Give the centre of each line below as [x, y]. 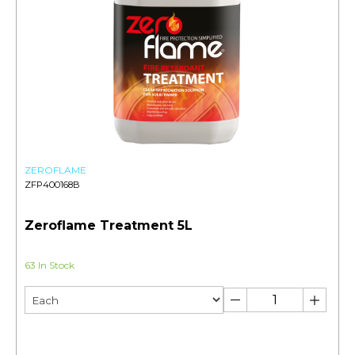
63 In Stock [50, 265]
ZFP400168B [52, 185]
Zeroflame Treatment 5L [109, 226]
